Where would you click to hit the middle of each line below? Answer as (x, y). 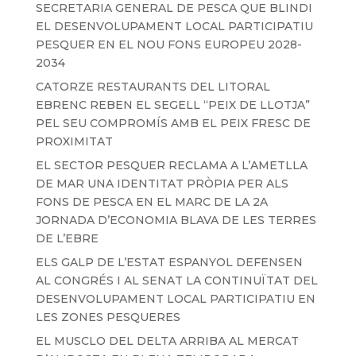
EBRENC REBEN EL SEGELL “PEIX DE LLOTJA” (172, 105)
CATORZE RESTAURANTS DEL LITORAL (153, 87)
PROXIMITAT (74, 142)
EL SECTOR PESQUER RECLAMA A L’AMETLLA (171, 166)
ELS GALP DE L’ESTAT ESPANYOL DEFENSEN (169, 263)
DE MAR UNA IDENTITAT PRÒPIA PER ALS (162, 184)
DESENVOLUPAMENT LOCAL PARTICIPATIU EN (175, 299)
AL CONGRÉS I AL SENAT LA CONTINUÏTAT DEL (176, 281)
